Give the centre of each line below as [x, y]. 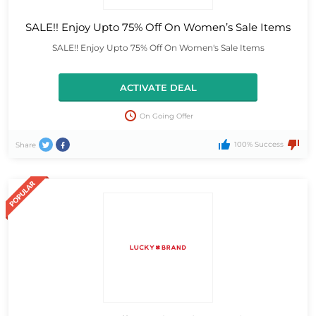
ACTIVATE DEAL [158, 87]
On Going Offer [166, 116]
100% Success [259, 145]
